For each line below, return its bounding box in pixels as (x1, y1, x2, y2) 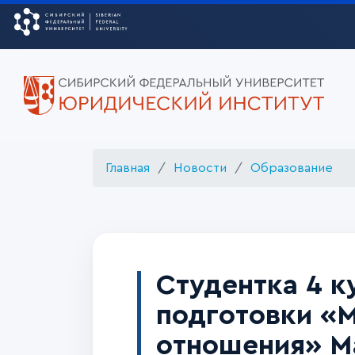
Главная (105, 162, 150, 174)
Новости (174, 162, 227, 174)
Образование (250, 162, 333, 174)
